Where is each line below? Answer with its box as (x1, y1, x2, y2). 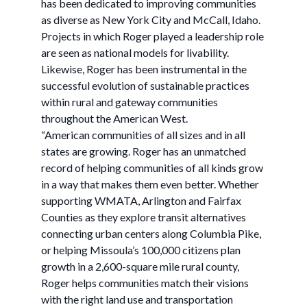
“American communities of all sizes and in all (41, 128, 245, 141)
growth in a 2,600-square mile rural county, (41, 260, 239, 273)
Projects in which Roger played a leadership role (41, 29, 264, 42)
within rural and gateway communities (41, 95, 218, 108)
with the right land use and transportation (41, 293, 233, 306)
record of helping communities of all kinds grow (41, 161, 263, 174)
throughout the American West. (41, 112, 188, 125)
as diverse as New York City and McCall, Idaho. (41, 13, 260, 26)
